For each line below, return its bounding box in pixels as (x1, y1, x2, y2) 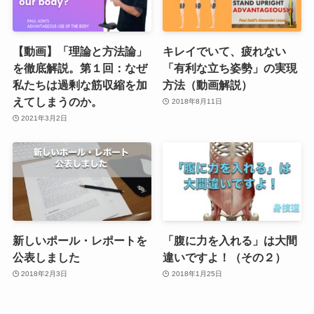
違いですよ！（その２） (163, 250, 287, 264)
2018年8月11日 (171, 97, 222, 106)
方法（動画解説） (163, 78, 253, 91)
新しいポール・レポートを (12, 233, 147, 247)
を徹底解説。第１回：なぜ (12, 61, 147, 74)
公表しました (12, 250, 80, 264)
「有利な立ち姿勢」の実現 (163, 61, 298, 74)
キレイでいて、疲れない (163, 44, 287, 57)
